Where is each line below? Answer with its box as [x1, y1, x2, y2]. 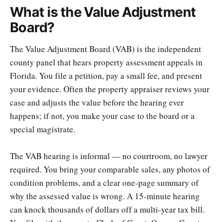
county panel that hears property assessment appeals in [10, 56, 203, 68]
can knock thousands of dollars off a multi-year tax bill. [10, 204, 205, 216]
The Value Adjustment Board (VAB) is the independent [10, 43, 201, 55]
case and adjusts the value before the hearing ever [10, 96, 184, 108]
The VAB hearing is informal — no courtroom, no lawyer [10, 150, 208, 162]
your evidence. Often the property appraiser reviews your [10, 83, 210, 95]
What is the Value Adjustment [10, 4, 196, 21]
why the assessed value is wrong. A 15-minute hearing [10, 190, 200, 202]
